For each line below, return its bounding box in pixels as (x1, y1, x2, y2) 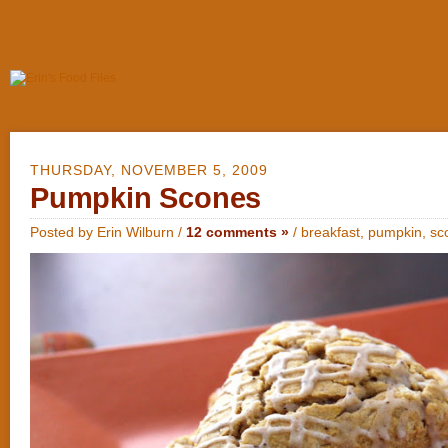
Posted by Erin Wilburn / (30, 224, 186, 240)
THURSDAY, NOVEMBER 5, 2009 (30, 162, 268, 178)
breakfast (301, 224, 360, 240)
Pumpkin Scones (30, 182, 262, 214)
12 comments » (186, 224, 289, 240)
